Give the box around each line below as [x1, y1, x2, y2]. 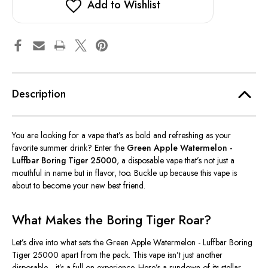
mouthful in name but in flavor [12, 167, 114, 179]
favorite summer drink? [12, 142, 95, 154]
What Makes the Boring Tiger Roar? [12, 211, 211, 230]
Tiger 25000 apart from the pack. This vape [12, 249, 167, 261]
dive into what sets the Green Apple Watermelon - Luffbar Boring [26, 236, 252, 249]
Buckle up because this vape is [132, 167, 237, 179]
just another [181, 249, 223, 261]
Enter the [95, 142, 127, 154]
